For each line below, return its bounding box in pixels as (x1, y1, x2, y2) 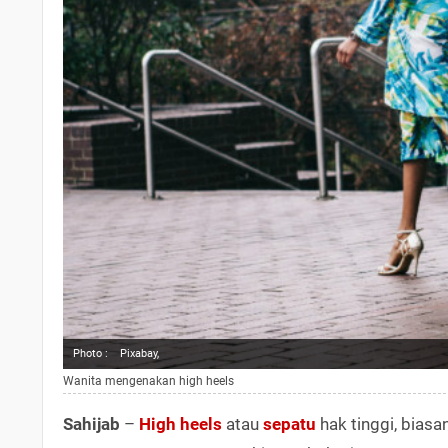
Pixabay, (120, 346, 159, 360)
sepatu (263, 413, 316, 434)
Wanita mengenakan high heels (63, 373, 234, 388)
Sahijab (63, 413, 120, 434)
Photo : (73, 346, 108, 360)
